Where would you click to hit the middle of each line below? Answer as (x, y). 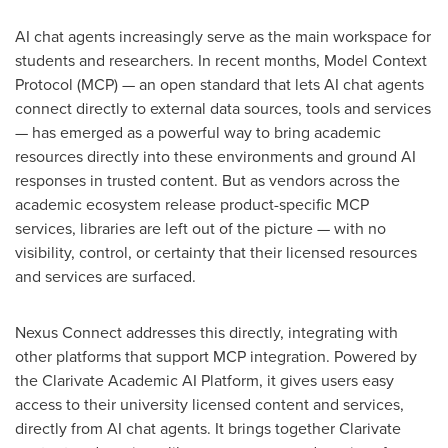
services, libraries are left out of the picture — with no (200, 228)
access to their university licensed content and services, (209, 404)
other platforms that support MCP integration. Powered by (216, 356)
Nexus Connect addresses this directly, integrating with (206, 332)
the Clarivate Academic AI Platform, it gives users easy (204, 380)
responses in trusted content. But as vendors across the (207, 180)
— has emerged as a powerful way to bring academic (198, 132)
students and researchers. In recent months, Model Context (221, 60)
